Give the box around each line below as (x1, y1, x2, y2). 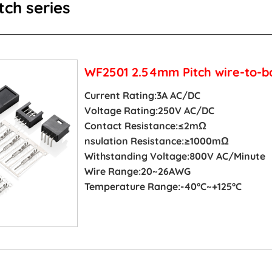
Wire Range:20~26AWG (84, 165, 191, 177)
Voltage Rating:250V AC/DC (84, 104, 214, 117)
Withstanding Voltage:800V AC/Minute (84, 149, 265, 162)
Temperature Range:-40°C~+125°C (84, 180, 242, 192)
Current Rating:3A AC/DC (84, 89, 200, 101)
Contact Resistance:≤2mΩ (84, 119, 206, 132)
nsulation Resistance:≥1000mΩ (84, 134, 229, 147)
